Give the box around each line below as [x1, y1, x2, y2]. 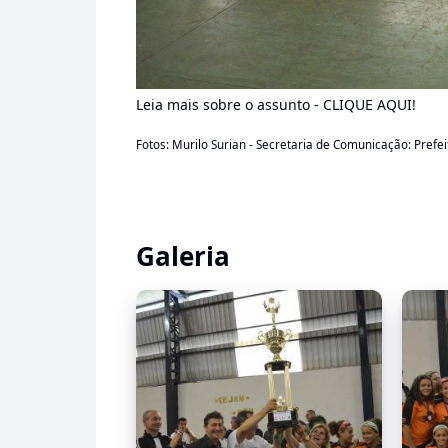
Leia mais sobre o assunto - [136, 94, 323, 114]
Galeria [136, 237, 230, 274]
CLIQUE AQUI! [323, 94, 416, 114]
